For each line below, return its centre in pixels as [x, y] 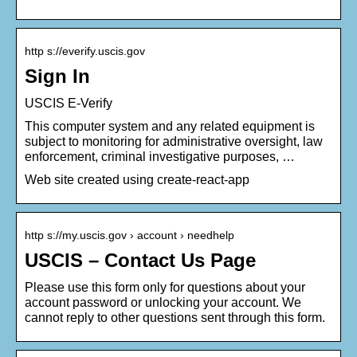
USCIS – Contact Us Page [140, 261]
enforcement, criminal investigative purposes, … [160, 157]
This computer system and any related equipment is [170, 127]
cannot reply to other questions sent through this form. [175, 318]
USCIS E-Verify [69, 104]
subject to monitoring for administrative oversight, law [174, 142]
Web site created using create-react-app [137, 180]
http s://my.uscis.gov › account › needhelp [129, 235]
